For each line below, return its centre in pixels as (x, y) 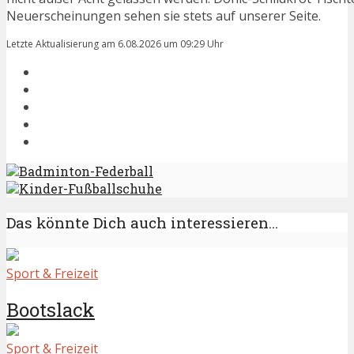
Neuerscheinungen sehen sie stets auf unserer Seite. (164, 16)
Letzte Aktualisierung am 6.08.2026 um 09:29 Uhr (115, 44)
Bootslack (51, 310)
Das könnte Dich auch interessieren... (142, 222)
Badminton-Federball (86, 171)
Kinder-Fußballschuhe (90, 189)
